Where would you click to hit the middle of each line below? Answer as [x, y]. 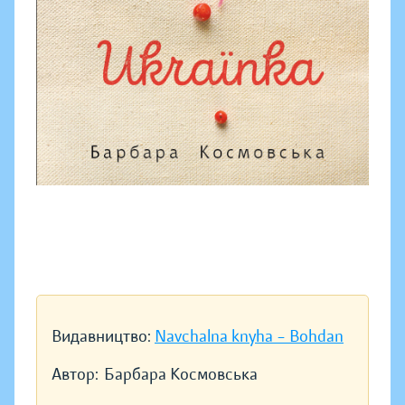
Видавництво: [103, 337]
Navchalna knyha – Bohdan [249, 337]
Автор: [75, 375]
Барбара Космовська [181, 375]
